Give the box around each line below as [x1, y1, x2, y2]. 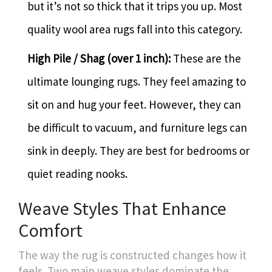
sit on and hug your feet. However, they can [27, 97, 241, 112]
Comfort [18, 218, 83, 242]
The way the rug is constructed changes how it [18, 247, 246, 262]
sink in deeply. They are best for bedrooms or [27, 143, 250, 158]
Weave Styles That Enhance [18, 196, 226, 220]
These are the [171, 50, 241, 66]
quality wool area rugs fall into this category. [27, 21, 242, 36]
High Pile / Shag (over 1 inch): [27, 50, 171, 66]
